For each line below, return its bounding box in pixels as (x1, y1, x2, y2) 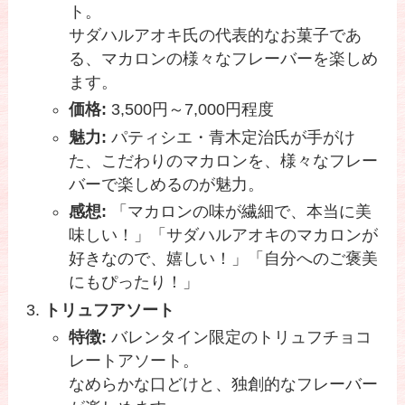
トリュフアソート (44, 300, 175, 319)
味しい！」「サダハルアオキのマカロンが (69, 226, 379, 245)
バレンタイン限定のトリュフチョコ (107, 328, 372, 347)
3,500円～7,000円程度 (107, 100, 275, 119)
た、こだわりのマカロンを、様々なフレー (69, 151, 379, 170)
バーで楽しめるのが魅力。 (69, 174, 265, 193)
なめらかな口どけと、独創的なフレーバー (69, 375, 379, 394)
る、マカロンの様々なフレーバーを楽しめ (69, 49, 379, 68)
